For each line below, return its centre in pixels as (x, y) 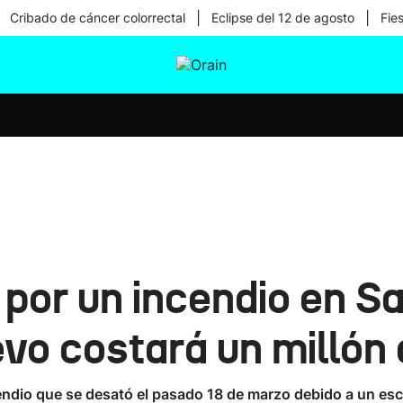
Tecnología (203, 149)
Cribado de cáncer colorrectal (97, 18)
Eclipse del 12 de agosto (282, 18)
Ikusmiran (201, 103)
